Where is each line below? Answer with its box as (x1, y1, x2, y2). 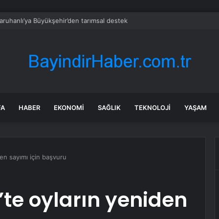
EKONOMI (54, 104, 84, 111)
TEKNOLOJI (134, 104, 171, 111)
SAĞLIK (98, 104, 121, 111)
